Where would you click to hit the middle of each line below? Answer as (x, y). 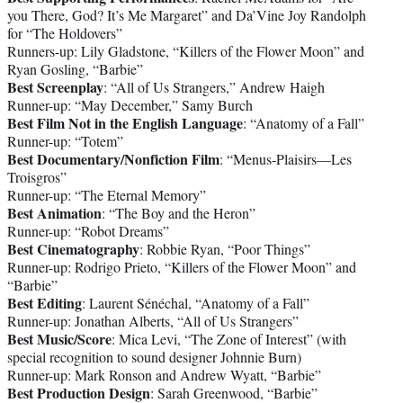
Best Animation (54, 212)
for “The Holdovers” (65, 32)
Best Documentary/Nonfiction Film (113, 158)
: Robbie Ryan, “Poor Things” (225, 248)
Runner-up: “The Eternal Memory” (107, 194)
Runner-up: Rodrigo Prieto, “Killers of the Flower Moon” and (182, 266)
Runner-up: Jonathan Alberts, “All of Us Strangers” (153, 320)
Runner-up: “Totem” (65, 140)
